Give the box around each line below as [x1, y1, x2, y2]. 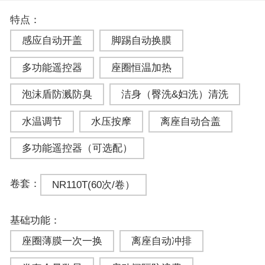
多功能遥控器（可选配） [21, 142, 132, 154]
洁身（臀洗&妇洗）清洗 [121, 89, 228, 101]
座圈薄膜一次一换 [21, 235, 102, 247]
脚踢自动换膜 [111, 35, 172, 47]
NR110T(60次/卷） [51, 179, 135, 191]
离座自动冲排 [131, 235, 192, 247]
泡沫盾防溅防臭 [21, 89, 92, 101]
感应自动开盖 [21, 35, 82, 47]
